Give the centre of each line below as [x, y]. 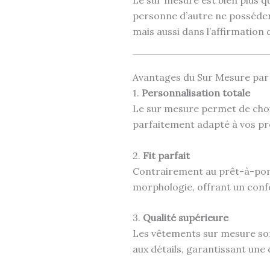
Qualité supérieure [186, 218]
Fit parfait [166, 155]
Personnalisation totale [196, 93]
